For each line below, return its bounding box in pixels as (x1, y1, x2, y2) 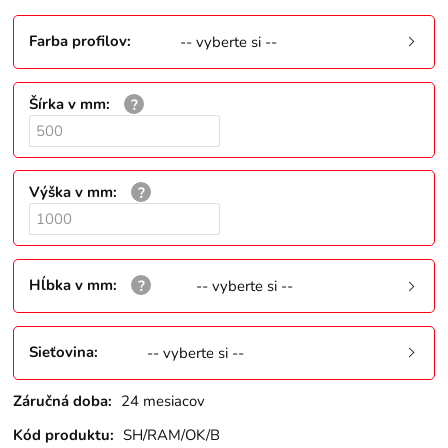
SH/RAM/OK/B (123, 425, 221, 446)
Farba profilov (29, 30, 128, 51)
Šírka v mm (29, 93, 107, 114)
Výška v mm (29, 182, 114, 203)
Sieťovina (29, 341, 95, 362)
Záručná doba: (13, 390, 113, 411)
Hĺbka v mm (29, 274, 114, 295)
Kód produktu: (13, 425, 115, 446)
